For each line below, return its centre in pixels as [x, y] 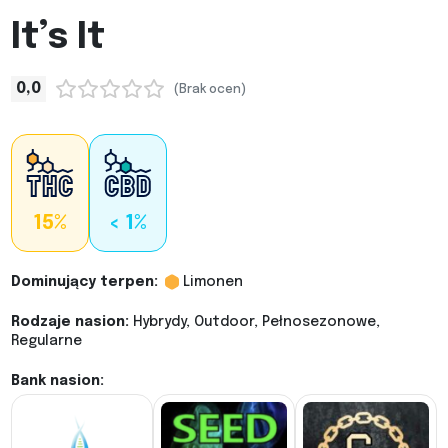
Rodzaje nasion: [69, 321]
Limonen [212, 281]
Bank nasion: [57, 380]
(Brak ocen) [209, 90]
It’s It [57, 37]
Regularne [46, 340]
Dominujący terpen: [84, 281]
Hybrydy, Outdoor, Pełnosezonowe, [254, 321]
